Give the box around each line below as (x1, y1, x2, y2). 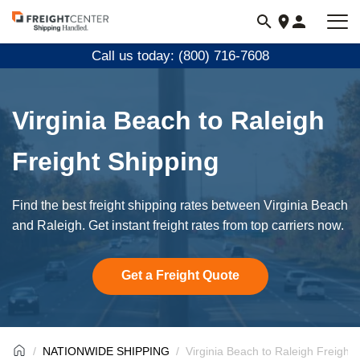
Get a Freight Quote (121, 268, 239, 282)
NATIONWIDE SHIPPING (43, 345, 170, 358)
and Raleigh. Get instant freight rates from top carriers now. (12, 219, 344, 232)
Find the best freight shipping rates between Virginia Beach (12, 198, 348, 212)
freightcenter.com (11, 35, 116, 51)
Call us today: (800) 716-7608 (91, 48, 269, 63)
